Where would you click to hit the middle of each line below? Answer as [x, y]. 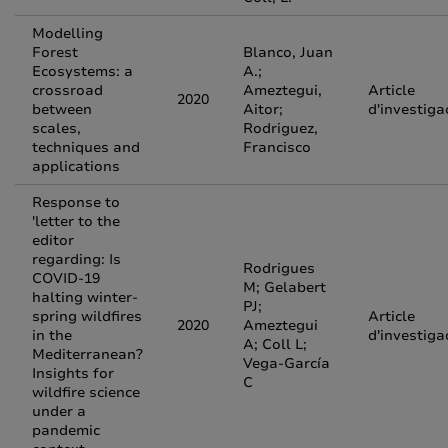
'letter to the [76, 221]
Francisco [277, 147]
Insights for [73, 373]
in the [52, 335]
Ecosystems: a [82, 71]
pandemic [66, 430]
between [62, 109]
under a [59, 411]
